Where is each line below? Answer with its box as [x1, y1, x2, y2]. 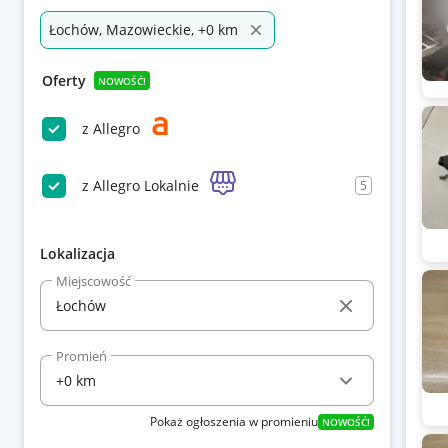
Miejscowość [56, 271, 131, 290]
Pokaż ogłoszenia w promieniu [149, 413, 318, 430]
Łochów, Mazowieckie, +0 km [49, 20, 238, 39]
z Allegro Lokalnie [82, 175, 199, 195]
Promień [56, 347, 107, 365]
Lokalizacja [40, 244, 115, 263]
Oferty [42, 71, 86, 90]
